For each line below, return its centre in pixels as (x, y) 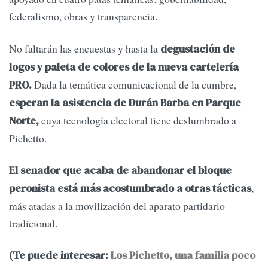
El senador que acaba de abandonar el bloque (120, 171)
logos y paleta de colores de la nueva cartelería (124, 67)
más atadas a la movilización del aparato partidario (117, 206)
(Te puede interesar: (60, 256)
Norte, (24, 121)
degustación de (198, 49)
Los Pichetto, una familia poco (183, 256)
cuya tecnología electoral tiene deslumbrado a (138, 120)
